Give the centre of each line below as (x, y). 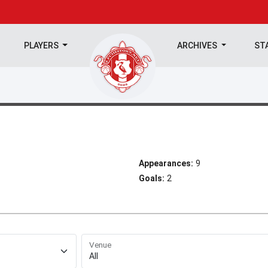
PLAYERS (42, 45)
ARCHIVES (198, 45)
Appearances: (166, 163)
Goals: (152, 178)
